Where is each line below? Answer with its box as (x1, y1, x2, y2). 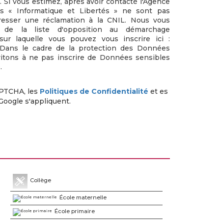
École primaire (54, 207, 95, 215)
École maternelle (59, 194, 107, 201)
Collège (29, 177, 51, 184)
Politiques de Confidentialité (40, 87, 148, 96)
